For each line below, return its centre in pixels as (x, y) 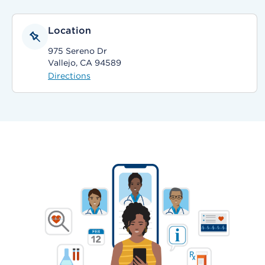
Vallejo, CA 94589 (85, 63)
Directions (69, 76)
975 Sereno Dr (77, 51)
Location (70, 30)
